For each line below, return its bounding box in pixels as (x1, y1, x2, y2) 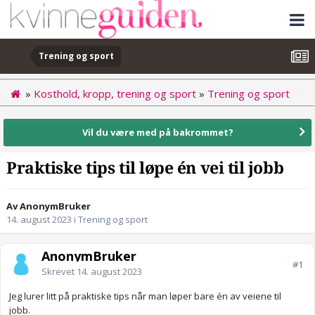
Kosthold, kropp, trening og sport (34, 86, 196, 101)
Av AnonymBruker (6, 200, 91, 213)
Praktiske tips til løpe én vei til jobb (6, 159, 284, 179)
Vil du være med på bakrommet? (82, 125, 233, 139)
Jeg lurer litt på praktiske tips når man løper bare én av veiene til (9, 290, 281, 303)
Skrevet (41, 265, 77, 278)
